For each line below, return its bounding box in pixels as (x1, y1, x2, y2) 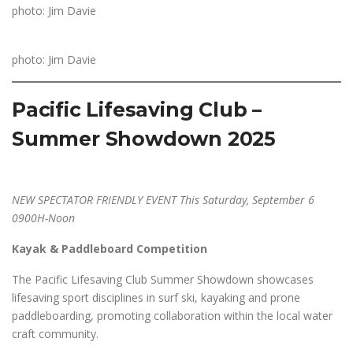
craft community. (12, 326, 98, 341)
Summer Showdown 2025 (12, 127, 276, 150)
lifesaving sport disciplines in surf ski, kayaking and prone (12, 290, 300, 305)
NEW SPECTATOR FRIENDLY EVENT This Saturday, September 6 (12, 192, 314, 207)
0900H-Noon (12, 210, 75, 225)
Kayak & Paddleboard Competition (12, 241, 207, 256)
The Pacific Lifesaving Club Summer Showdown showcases (12, 272, 314, 287)
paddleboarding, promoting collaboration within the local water (12, 308, 333, 323)
